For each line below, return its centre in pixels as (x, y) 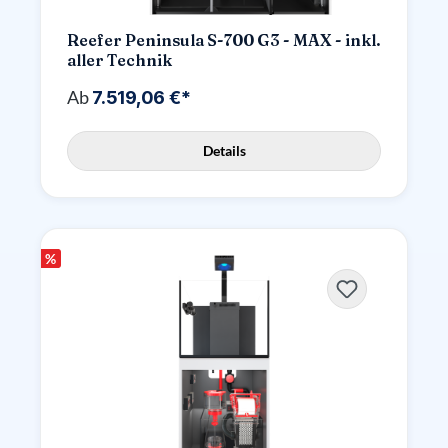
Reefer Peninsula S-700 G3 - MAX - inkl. (224, 40)
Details (224, 150)
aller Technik (119, 60)
